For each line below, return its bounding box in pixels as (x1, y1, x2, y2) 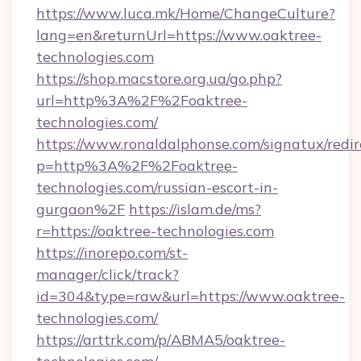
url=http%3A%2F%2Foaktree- (36, 91, 247, 110)
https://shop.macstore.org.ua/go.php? (36, 69, 282, 88)
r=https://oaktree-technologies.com (36, 222, 274, 240)
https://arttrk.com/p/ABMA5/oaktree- (36, 330, 285, 349)
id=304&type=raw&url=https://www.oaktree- (36, 287, 345, 305)
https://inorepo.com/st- (36, 243, 188, 262)
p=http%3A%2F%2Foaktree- (36, 156, 238, 175)
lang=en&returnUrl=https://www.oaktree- (36, 26, 322, 44)
